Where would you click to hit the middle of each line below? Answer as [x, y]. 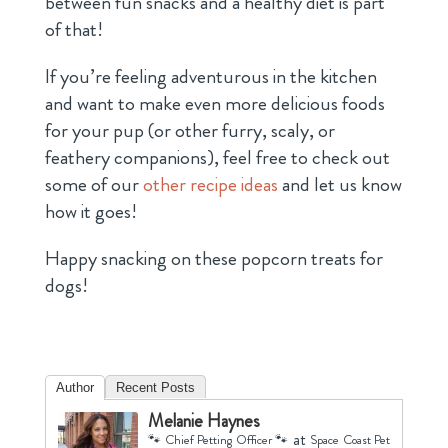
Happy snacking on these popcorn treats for [213, 259]
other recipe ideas [210, 185]
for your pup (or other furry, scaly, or [189, 131]
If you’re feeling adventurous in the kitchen [210, 77]
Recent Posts [155, 388]
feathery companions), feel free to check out [217, 158]
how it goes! [90, 212]
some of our [93, 185]
